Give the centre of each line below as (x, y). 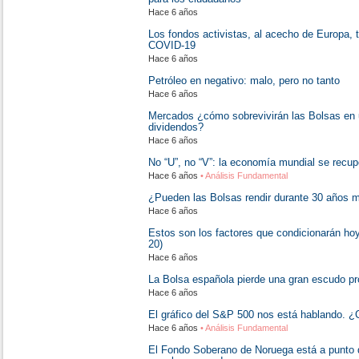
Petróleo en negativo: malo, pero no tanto (244, 81)
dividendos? (176, 127)
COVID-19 (172, 45)
